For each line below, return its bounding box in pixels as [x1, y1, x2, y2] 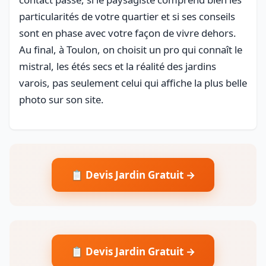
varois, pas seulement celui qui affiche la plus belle [19, 75, 247, 90]
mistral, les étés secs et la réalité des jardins [19, 59, 216, 73]
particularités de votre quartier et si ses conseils [19, 9, 235, 23]
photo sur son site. [19, 92, 104, 106]
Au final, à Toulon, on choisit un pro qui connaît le [19, 42, 242, 56]
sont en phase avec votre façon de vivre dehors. [19, 26, 236, 40]
